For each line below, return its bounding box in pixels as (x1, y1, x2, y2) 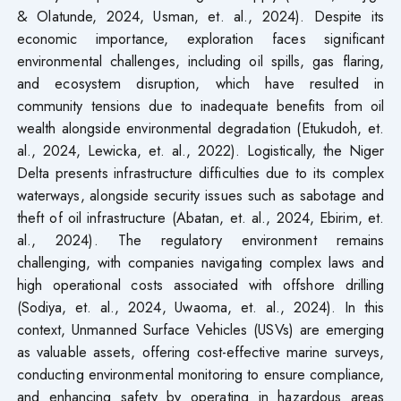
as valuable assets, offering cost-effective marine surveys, (16, 340, 385, 363)
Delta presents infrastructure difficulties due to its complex (16, 161, 385, 183)
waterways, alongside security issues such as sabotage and (16, 183, 385, 206)
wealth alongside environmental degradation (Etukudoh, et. (16, 116, 385, 139)
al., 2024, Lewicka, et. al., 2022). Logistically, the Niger (16, 139, 385, 161)
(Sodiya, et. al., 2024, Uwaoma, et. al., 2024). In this (16, 295, 385, 318)
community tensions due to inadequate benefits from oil (16, 94, 385, 116)
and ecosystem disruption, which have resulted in (16, 72, 385, 94)
